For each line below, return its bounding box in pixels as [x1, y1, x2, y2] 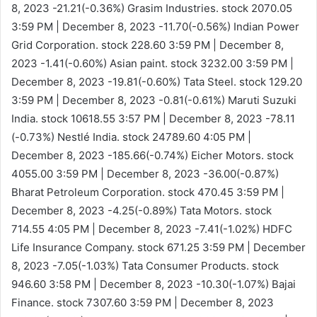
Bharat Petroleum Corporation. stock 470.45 [11, 185, 236, 199]
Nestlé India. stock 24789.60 [54, 129, 203, 144]
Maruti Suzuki [225, 93, 296, 107]
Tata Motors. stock [177, 203, 272, 217]
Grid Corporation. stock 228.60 [11, 38, 168, 52]
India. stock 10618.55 [11, 111, 118, 125]
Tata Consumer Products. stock [119, 258, 279, 272]
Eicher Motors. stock [188, 148, 294, 162]
